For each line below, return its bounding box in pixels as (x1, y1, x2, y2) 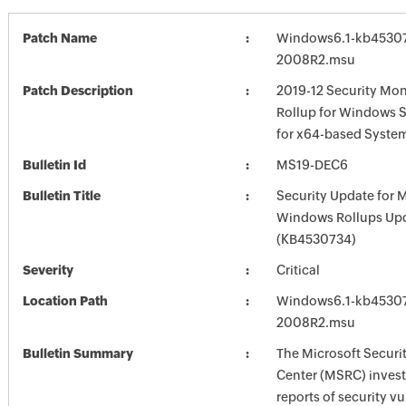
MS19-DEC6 (275, 158, 348, 172)
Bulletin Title (22, 188, 101, 203)
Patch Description (22, 83, 133, 98)
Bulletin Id (22, 158, 86, 172)
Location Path (22, 294, 108, 308)
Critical (275, 263, 320, 277)
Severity (22, 263, 73, 277)
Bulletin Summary (22, 346, 133, 361)
